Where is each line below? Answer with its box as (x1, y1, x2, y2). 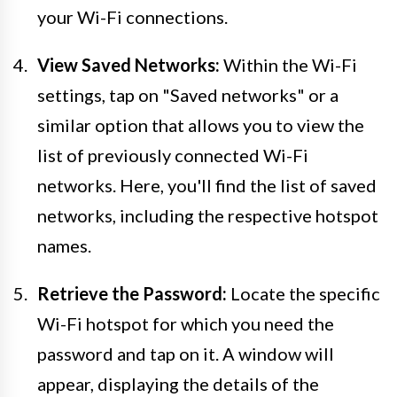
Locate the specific (227, 282, 380, 304)
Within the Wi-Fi (220, 53, 357, 75)
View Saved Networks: (37, 53, 220, 75)
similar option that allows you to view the (37, 113, 364, 136)
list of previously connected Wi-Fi (37, 144, 308, 166)
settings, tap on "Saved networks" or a (37, 83, 339, 105)
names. (37, 234, 91, 256)
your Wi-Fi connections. (37, 5, 228, 27)
